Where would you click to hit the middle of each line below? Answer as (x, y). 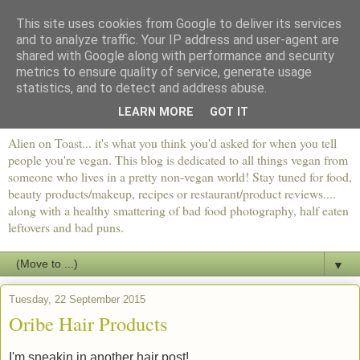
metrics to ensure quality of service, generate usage (164, 72)
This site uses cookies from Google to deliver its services (179, 24)
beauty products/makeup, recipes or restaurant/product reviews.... (172, 194)
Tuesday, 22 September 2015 (77, 300)
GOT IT (229, 112)
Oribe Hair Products (88, 324)
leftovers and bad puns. (66, 227)
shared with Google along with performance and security (175, 56)
